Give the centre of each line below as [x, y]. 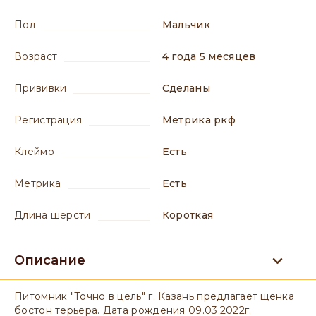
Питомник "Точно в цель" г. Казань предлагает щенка [156, 296]
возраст [40, 56]
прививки [45, 88]
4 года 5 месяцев [212, 56]
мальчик [191, 25]
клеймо [38, 152]
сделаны [190, 88]
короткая [192, 215]
